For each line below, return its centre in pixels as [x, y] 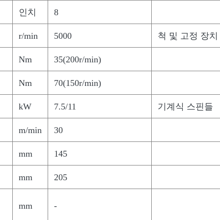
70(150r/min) [78, 83]
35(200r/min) [78, 59]
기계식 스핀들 [185, 107]
